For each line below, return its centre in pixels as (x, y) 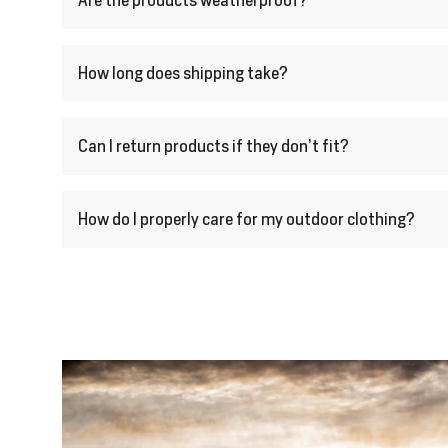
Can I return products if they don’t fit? (213, 146)
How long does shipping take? (183, 73)
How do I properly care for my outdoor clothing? (246, 219)
